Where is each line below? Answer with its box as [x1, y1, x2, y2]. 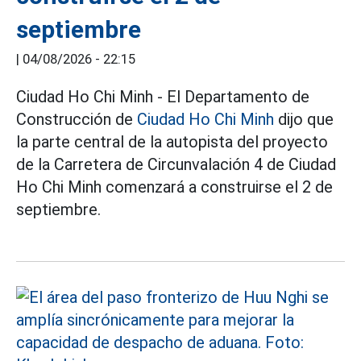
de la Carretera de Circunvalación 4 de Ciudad [16, 155, 336, 174]
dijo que [274, 110, 334, 129]
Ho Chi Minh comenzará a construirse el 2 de [16, 177, 333, 197]
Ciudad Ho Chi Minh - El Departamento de [16, 87, 309, 106]
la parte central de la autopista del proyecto [16, 132, 328, 151]
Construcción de [16, 110, 137, 129]
